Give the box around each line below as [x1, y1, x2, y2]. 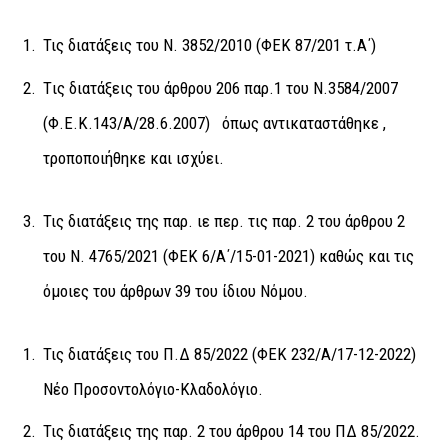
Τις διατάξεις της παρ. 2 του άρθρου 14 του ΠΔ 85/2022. [43, 421, 420, 442]
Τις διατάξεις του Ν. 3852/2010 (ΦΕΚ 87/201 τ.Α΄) [43, 35, 376, 56]
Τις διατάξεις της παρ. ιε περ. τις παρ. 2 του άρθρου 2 [43, 210, 405, 231]
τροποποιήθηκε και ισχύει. [43, 147, 224, 168]
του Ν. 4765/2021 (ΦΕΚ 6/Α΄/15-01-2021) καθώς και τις [43, 245, 414, 266]
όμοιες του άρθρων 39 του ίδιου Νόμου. [43, 280, 308, 301]
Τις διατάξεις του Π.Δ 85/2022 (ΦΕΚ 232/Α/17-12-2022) [43, 343, 416, 364]
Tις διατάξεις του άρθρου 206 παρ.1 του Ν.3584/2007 [43, 77, 398, 98]
